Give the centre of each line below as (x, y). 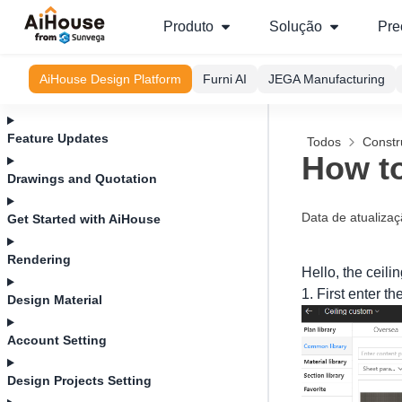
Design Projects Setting (79, 380)
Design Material (55, 300)
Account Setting (57, 340)
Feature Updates (58, 138)
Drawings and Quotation (82, 179)
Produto (188, 26)
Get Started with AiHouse (84, 219)
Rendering (39, 259)
